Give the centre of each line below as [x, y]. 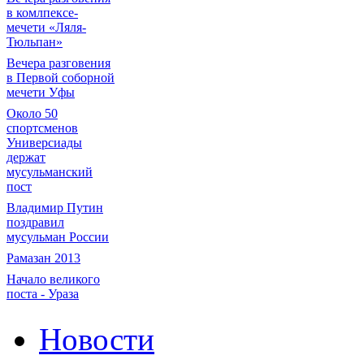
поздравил [35, 222]
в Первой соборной [61, 78]
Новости [97, 339]
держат [26, 157]
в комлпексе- [42, 13]
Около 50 [32, 113]
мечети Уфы [41, 92]
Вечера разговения [58, 63]
